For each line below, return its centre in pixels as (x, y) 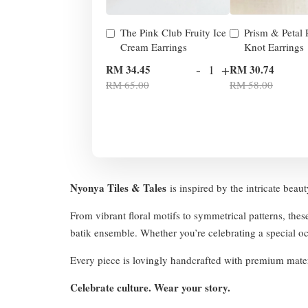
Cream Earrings (154, 46)
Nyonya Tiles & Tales (118, 187)
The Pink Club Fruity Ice (173, 32)
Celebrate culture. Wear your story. (150, 287)
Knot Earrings (274, 46)
